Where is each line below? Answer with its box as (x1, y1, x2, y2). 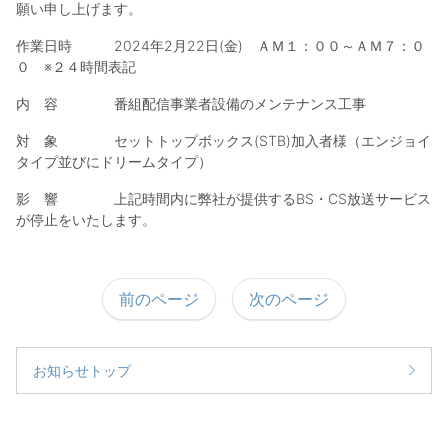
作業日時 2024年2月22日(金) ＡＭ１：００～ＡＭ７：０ (16, 36, 425, 54)
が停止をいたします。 (16, 210, 156, 228)
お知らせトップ (33, 361, 131, 379)
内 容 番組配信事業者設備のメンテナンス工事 (16, 94, 366, 112)
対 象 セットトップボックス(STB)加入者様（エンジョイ (16, 131, 431, 149)
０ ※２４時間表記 (16, 57, 136, 75)
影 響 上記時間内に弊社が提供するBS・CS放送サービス (16, 189, 431, 207)
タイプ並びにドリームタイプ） (16, 152, 212, 170)
